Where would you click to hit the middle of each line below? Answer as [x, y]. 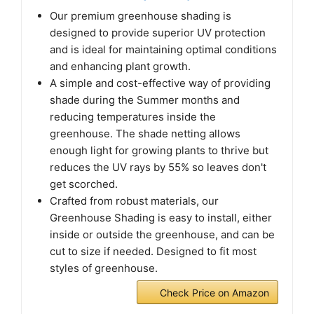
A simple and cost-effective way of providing [160, 83]
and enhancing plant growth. [120, 67]
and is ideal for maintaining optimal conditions [163, 50]
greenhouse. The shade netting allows [145, 134]
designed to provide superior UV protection [158, 33]
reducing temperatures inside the [133, 117]
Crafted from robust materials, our [134, 201]
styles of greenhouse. [104, 268]
